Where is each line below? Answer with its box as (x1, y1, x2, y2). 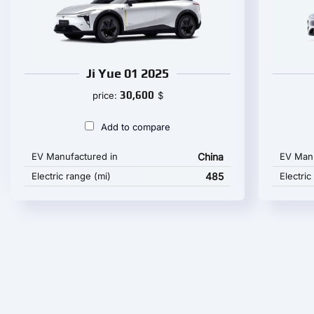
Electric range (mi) (32, 170, 111, 182)
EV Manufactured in (32, 151, 118, 163)
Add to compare (101, 121, 171, 133)
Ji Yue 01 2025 (86, 66, 170, 81)
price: (92, 90, 120, 102)
